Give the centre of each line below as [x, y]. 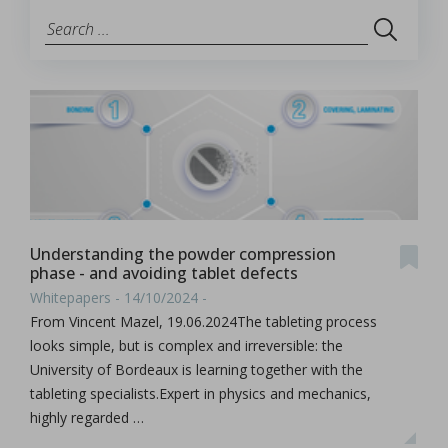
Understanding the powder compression [183, 253]
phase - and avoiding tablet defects [164, 272]
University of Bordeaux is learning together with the [196, 369]
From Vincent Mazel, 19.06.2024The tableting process [203, 321]
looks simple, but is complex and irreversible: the [186, 345]
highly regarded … [87, 417]
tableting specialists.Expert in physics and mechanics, [200, 393]
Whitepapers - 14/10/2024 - [118, 297]
